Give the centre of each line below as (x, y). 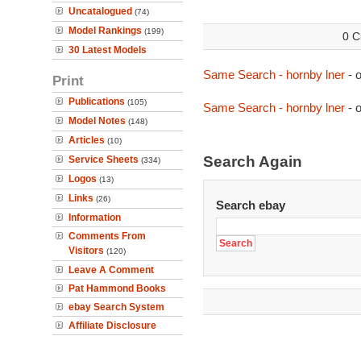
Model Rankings (105, 31)
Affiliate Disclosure (112, 326)
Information (95, 218)
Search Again (252, 162)
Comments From (107, 236)
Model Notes (97, 121)
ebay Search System (116, 307)
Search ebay (250, 205)
